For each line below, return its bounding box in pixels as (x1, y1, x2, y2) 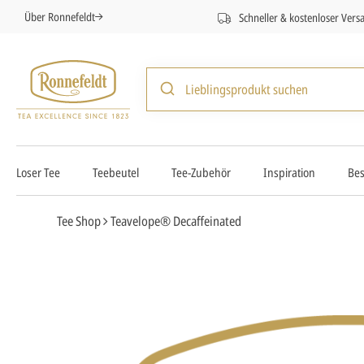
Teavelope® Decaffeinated (110, 212, 241, 230)
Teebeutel (93, 163, 139, 180)
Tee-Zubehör (171, 163, 231, 180)
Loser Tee (16, 163, 60, 180)
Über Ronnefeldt (24, 9, 95, 24)
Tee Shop (57, 212, 101, 230)
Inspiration (263, 163, 315, 180)
